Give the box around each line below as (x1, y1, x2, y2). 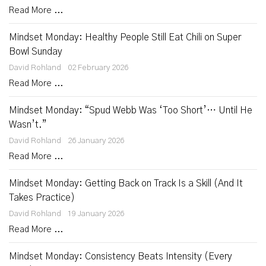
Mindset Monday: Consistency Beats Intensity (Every (9, 252, 232, 261)
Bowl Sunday (9, 47, 62, 56)
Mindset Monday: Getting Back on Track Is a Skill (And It (9, 179, 243, 188)
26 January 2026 (68, 137, 124, 145)
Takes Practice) (9, 193, 75, 202)
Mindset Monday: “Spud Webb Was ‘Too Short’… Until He (9, 106, 252, 115)
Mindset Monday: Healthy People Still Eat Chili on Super (9, 33, 241, 42)
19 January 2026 (68, 210, 124, 218)
